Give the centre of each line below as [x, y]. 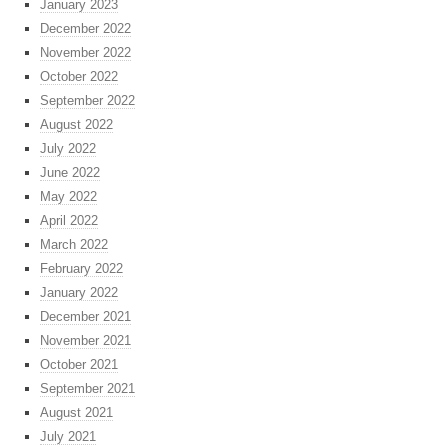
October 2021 [79, 365]
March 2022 [74, 245]
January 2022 [79, 293]
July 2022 [68, 149]
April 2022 [69, 221]
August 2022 [76, 125]
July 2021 [68, 437]
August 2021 [76, 413]
